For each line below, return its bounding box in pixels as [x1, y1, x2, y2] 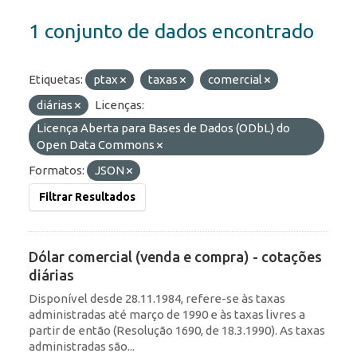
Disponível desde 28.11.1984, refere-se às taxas [29, 291, 285, 305]
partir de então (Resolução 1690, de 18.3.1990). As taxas [29, 323, 325, 337]
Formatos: [29, 163, 84, 177]
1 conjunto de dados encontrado [29, 19, 314, 42]
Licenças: [95, 97, 144, 112]
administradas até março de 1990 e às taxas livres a [29, 307, 305, 321]
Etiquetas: [29, 72, 83, 86]
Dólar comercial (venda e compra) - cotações [29, 248, 322, 265]
